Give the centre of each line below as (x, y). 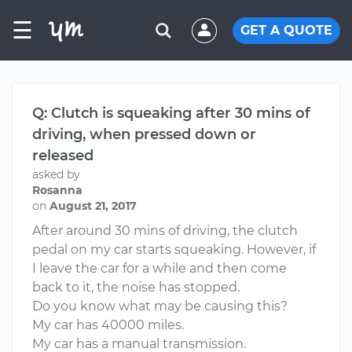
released (63, 156)
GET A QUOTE (286, 30)
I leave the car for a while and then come (159, 268)
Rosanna (57, 190)
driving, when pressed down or (144, 134)
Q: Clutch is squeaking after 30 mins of (171, 113)
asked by (56, 174)
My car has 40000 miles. (108, 325)
